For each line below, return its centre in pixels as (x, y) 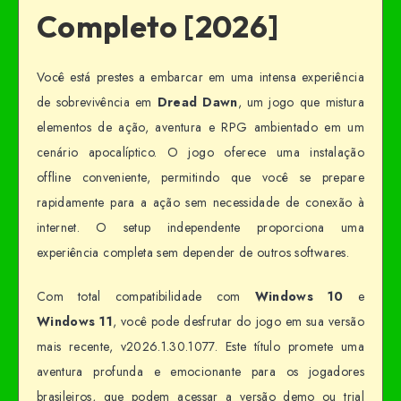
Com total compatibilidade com (146, 296)
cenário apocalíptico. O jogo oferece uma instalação (200, 152)
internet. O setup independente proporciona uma (200, 227)
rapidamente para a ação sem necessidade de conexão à (200, 202)
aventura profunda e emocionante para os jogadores (200, 371)
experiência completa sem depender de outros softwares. (193, 252)
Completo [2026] (158, 26)
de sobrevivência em (97, 102)
